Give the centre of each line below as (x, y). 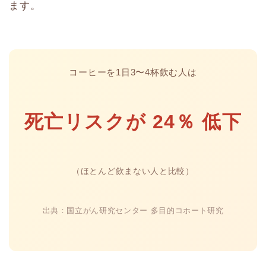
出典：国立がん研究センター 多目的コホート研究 (133, 210)
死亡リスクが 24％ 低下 (133, 121)
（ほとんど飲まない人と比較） (133, 171)
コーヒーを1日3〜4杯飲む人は (133, 72)
